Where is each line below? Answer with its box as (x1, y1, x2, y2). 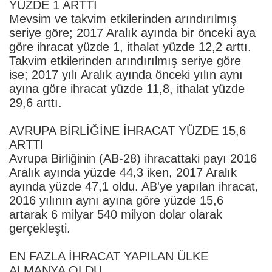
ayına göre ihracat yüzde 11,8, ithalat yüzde (9, 81, 245, 95)
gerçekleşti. (9, 221, 70, 235)
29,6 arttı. (9, 95, 62, 109)
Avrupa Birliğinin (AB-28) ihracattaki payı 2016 (9, 151, 257, 165)
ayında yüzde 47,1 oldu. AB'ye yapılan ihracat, (9, 179, 259, 193)
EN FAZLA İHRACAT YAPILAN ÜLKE (9, 249, 208, 263)
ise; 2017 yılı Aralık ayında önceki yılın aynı (9, 67, 243, 81)
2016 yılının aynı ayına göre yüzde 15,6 (9, 193, 223, 207)
